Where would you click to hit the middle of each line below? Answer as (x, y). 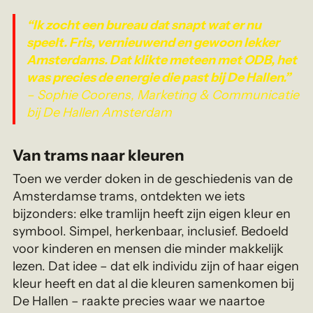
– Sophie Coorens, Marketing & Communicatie (163, 95)
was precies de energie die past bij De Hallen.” (159, 78)
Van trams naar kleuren (99, 156)
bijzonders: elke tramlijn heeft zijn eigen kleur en (152, 214)
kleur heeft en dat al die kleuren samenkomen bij (154, 284)
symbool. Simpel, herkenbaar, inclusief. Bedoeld (151, 232)
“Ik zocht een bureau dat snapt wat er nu (144, 26)
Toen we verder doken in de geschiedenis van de (153, 179)
